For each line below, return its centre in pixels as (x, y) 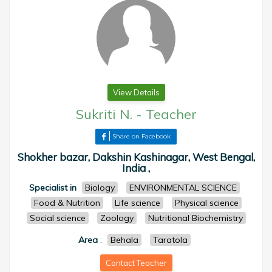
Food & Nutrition (67, 203)
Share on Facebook (141, 136)
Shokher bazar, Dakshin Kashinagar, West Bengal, (136, 157)
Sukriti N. (104, 114)
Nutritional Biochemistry (195, 218)
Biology (100, 188)
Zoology (117, 218)
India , (136, 168)
